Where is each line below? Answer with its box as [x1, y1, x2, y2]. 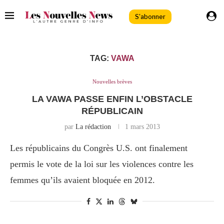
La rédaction [75, 123, 111, 131]
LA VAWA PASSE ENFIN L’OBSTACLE [31, 94, 192, 104]
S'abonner [135, 12, 165, 20]
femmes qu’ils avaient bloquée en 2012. [10, 175, 155, 185]
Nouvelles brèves [92, 78, 132, 85]
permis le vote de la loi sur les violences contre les [10, 159, 193, 169]
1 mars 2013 [124, 123, 160, 131]
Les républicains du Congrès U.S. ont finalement [10, 143, 187, 153]
